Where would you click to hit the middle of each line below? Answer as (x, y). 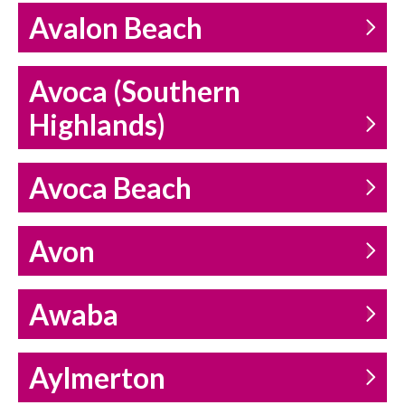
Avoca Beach (110, 188)
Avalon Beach (116, 28)
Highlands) (97, 125)
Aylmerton (97, 378)
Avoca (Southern (135, 92)
